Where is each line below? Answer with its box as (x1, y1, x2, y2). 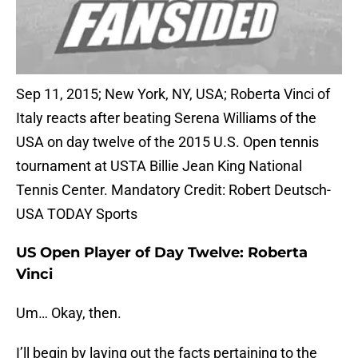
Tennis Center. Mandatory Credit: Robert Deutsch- (16, 181, 331, 199)
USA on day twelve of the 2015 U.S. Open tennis (16, 133, 319, 151)
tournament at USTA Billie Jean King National (16, 157, 302, 175)
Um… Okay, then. (16, 304, 121, 322)
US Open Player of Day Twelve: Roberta (16, 244, 308, 262)
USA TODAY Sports (16, 205, 137, 223)
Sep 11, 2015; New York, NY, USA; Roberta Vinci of (16, 86, 330, 103)
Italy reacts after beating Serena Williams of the (16, 109, 316, 127)
